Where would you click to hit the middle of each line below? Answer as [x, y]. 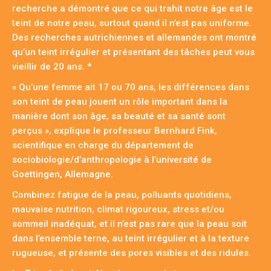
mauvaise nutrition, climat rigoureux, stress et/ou [118, 210]
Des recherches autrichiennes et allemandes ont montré [134, 38]
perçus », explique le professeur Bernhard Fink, [115, 131]
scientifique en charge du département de [103, 145]
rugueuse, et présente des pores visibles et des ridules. [132, 253]
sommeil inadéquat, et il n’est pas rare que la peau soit [129, 224]
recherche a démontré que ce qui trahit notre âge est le [132, 9]
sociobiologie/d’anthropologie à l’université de [112, 160]
